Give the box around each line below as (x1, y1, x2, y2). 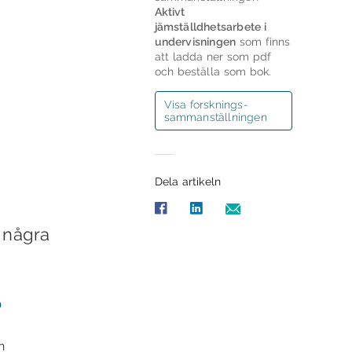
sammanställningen (163, 111, 267, 124)
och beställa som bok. (154, 65, 272, 79)
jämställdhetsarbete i (154, 20, 266, 34)
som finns (236, 35, 291, 49)
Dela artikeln (154, 175, 222, 189)
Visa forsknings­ (163, 98, 248, 112)
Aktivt (154, 5, 185, 19)
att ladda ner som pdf (154, 50, 272, 64)
